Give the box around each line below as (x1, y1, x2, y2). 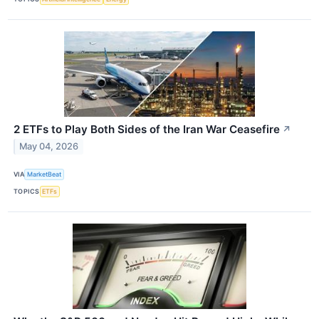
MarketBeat (27, 170, 62, 179)
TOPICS (14, 187, 40, 196)
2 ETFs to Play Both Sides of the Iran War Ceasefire (14, 122, 280, 136)
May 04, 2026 (19, 141, 79, 152)
